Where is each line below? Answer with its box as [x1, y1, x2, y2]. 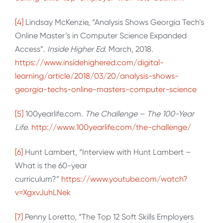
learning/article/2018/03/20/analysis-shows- [15, 71, 179, 81]
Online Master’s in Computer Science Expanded [15, 30, 187, 40]
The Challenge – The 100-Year [85, 109, 194, 119]
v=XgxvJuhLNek [15, 187, 73, 197]
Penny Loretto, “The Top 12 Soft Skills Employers [23, 212, 194, 222]
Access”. [15, 44, 47, 54]
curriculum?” [15, 174, 61, 184]
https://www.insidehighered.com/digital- [15, 57, 164, 67]
